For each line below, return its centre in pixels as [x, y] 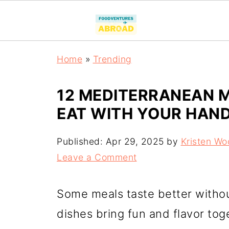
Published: [81, 141]
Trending [112, 59]
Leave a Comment [97, 157]
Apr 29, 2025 [135, 141]
